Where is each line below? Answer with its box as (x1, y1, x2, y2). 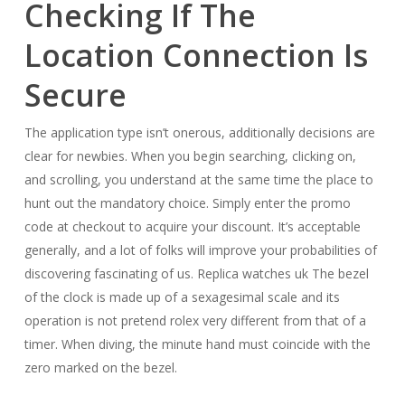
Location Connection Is (24, 34, 368, 76)
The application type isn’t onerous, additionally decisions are (24, 124, 375, 141)
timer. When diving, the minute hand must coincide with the (24, 335, 371, 353)
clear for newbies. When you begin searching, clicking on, (24, 147, 356, 165)
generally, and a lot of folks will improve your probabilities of (24, 241, 377, 259)
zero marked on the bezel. (24, 359, 177, 376)
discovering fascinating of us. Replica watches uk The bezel (24, 265, 369, 282)
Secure (24, 74, 127, 116)
